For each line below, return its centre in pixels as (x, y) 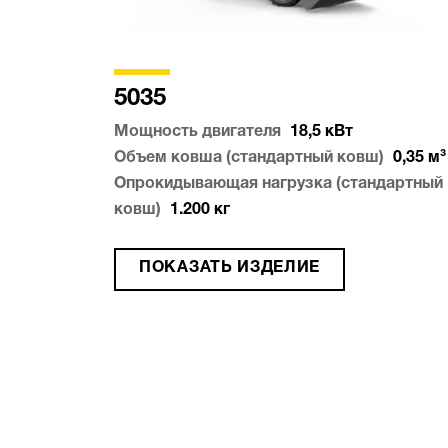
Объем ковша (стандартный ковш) (249, 158)
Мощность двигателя (197, 132)
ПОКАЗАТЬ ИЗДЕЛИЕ (230, 268)
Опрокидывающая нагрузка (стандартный (278, 184)
